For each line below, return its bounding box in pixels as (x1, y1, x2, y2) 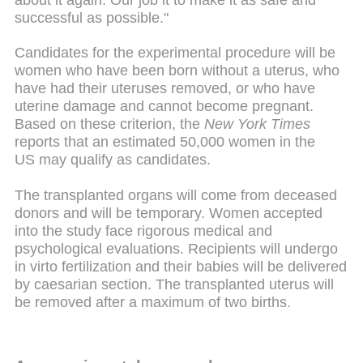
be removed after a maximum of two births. (15, 293, 291, 310)
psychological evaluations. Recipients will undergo (15, 240, 338, 257)
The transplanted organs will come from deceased (15, 186, 337, 203)
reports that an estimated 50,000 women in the (15, 134, 315, 151)
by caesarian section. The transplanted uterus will (15, 275, 334, 293)
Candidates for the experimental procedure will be (15, 45, 335, 62)
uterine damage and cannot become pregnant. (15, 98, 314, 115)
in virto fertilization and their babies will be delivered (15, 258, 347, 275)
